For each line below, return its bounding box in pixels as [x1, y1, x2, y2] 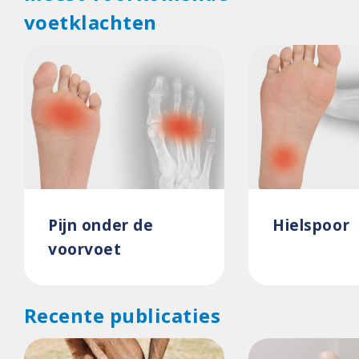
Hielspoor [272, 214, 350, 236]
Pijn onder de [48, 214, 154, 236]
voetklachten [24, 9, 157, 35]
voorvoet [48, 238, 122, 260]
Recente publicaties [24, 302, 221, 329]
